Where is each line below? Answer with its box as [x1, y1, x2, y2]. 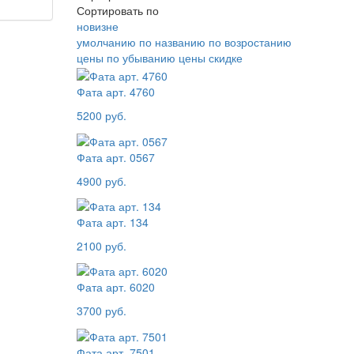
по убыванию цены [107, 50, 206, 66]
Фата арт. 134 [77, 213, 149, 230]
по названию [139, 34, 206, 50]
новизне [77, 18, 119, 34]
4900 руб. [77, 172, 127, 189]
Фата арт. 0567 [77, 149, 156, 165]
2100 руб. [77, 237, 127, 254]
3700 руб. [77, 303, 127, 319]
